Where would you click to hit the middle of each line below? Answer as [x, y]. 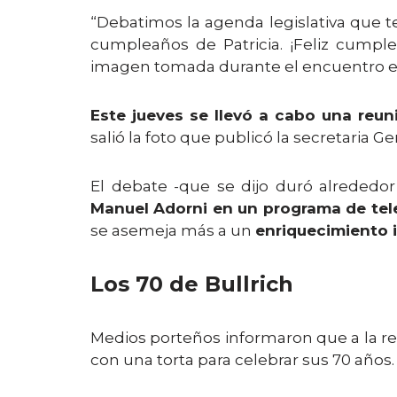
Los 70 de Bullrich [192, 284]
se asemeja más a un [173, 230]
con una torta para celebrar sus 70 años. [242, 360]
